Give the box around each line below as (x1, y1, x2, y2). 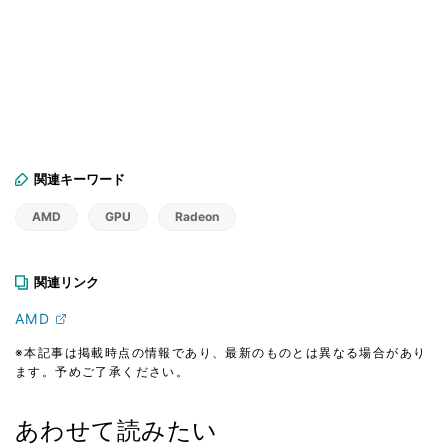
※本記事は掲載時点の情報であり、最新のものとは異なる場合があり (15, 344, 427, 360)
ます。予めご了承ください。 (15, 363, 190, 379)
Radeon (175, 208, 219, 224)
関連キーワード (34, 170, 125, 187)
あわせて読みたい (15, 415, 218, 445)
